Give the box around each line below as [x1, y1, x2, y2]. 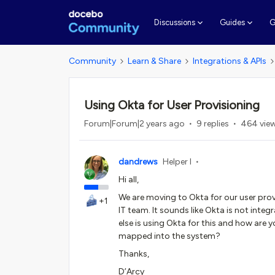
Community [69, 56, 116, 66]
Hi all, [118, 174, 141, 185]
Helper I [163, 157, 192, 167]
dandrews [118, 157, 158, 167]
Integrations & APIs [193, 56, 266, 66]
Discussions [153, 18, 195, 27]
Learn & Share [128, 56, 181, 66]
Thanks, [118, 249, 151, 259]
